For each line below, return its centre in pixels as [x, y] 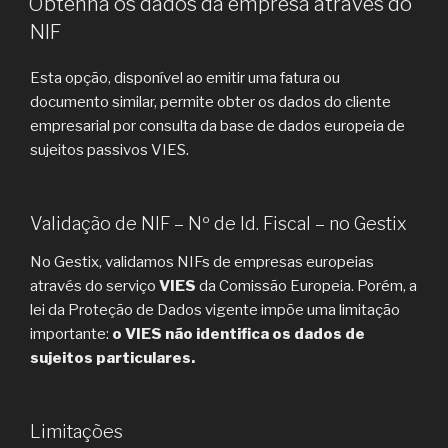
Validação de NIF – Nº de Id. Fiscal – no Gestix [218, 224]
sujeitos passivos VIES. [109, 149]
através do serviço [94, 285]
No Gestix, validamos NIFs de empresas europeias [202, 261]
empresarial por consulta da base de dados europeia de [217, 125]
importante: [71, 333]
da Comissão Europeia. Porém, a [306, 285]
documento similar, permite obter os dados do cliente [210, 101]
